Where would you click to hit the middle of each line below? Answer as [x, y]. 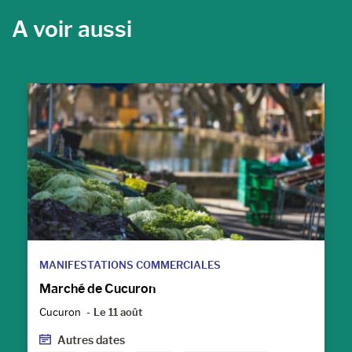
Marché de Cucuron [97, 288]
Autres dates [91, 340]
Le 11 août [118, 312]
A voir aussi [72, 29]
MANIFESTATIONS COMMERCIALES [130, 264]
